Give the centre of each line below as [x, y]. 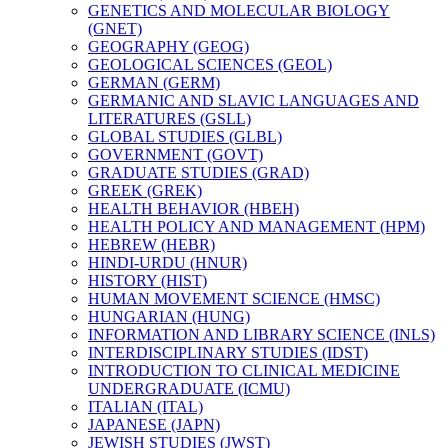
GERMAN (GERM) [154, 82]
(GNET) [115, 28]
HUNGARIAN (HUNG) [169, 316]
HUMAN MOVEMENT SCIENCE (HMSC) [234, 298]
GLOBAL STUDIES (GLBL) [185, 136]
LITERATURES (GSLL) [169, 118]
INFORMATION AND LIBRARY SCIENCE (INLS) [261, 334]
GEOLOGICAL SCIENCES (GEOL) [210, 64]
